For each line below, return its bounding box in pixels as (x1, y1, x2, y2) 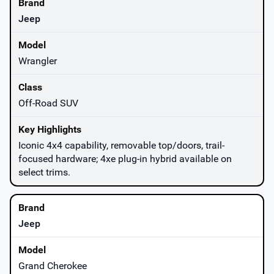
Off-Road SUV (18, 97, 78, 109)
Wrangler (18, 54, 57, 67)
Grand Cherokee (18, 259, 87, 272)
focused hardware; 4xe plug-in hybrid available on (18, 152, 232, 165)
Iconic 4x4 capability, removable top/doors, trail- (18, 139, 224, 151)
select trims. (18, 166, 70, 178)
